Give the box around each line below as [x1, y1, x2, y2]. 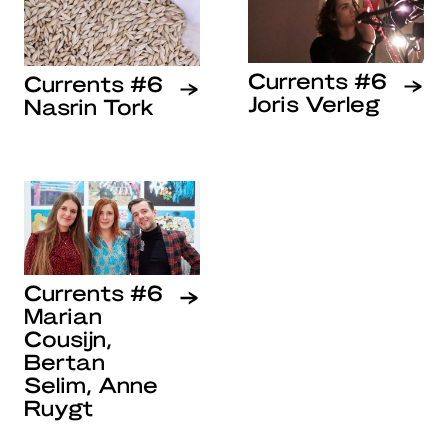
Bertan [24, 347, 105, 374]
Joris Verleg [248, 90, 380, 117]
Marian [24, 301, 102, 328]
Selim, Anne [24, 370, 158, 397]
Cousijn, [24, 324, 112, 351]
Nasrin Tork [24, 93, 154, 120]
